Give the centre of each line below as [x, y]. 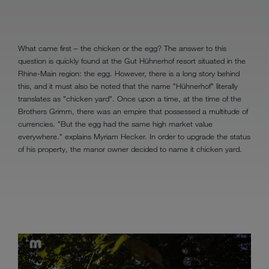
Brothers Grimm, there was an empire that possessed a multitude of [133, 111]
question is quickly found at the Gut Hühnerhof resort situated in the [132, 60]
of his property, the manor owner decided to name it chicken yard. [130, 149]
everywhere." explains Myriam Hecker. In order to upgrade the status [134, 136]
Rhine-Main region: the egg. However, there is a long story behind [129, 73]
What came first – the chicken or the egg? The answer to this [122, 48]
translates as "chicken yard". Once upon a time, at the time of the [130, 98]
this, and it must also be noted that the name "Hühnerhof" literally [128, 86]
